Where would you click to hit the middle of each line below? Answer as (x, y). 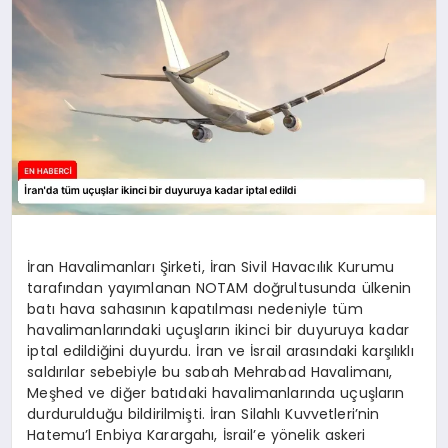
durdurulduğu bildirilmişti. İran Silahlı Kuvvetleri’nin (203, 414)
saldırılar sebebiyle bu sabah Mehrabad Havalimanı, (210, 372)
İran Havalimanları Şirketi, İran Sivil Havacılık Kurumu (210, 267)
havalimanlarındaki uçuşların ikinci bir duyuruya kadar (218, 330)
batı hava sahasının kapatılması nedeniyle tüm (195, 309)
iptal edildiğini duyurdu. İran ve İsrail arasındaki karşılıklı (220, 351)
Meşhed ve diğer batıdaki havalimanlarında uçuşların (216, 393)
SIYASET (54, 104)
